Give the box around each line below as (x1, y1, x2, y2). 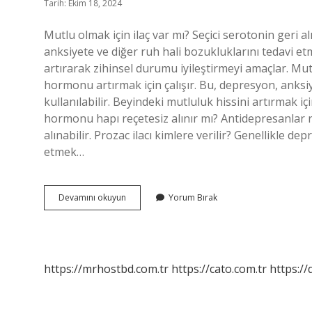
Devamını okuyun (58, 192, 126, 203)
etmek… (44, 144, 84, 159)
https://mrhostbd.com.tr (44, 261, 169, 276)
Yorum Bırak (169, 192, 217, 203)
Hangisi (125, 216, 155, 228)
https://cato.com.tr (171, 261, 267, 276)
